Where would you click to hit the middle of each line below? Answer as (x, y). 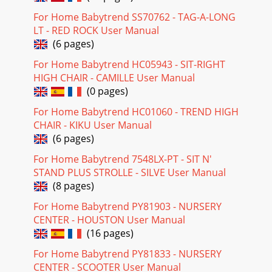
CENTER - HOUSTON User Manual (109, 219)
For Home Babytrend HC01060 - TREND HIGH (136, 111)
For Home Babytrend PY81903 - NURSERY (127, 206)
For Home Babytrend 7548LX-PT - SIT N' (123, 159)
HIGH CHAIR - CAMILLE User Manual (114, 77)
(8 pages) (71, 185)
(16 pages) (108, 233)
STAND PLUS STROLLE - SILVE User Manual (130, 172)
